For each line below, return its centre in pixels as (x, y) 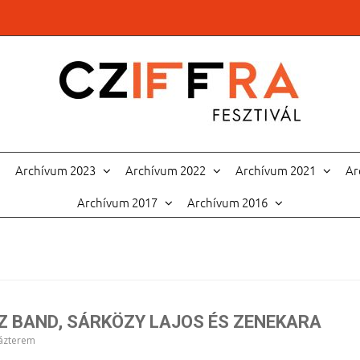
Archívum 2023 (55, 170)
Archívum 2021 (275, 170)
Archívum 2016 (227, 202)
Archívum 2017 (117, 202)
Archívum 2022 (165, 170)
